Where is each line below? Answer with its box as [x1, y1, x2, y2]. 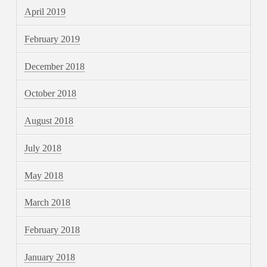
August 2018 [24, 116, 74, 126]
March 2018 [24, 197, 71, 208]
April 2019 [24, 6, 66, 17]
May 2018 [24, 170, 64, 181]
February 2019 [24, 33, 80, 44]
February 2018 [24, 225, 80, 235]
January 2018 [24, 252, 76, 262]
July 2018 [24, 142, 62, 153]
